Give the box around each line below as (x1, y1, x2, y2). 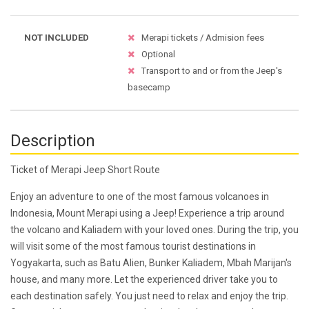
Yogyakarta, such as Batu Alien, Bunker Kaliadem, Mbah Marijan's (10, 257, 292, 269)
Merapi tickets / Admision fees (141, 32, 264, 43)
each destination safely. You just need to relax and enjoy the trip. (10, 290, 288, 302)
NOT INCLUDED (24, 32, 89, 43)
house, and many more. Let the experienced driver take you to (10, 274, 278, 286)
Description (10, 131, 95, 151)
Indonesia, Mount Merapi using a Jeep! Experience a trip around (10, 208, 284, 219)
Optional (141, 49, 175, 60)
